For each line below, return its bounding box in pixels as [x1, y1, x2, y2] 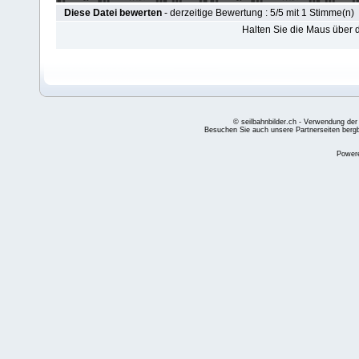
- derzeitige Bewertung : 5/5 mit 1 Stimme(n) [162, 7, 354, 18]
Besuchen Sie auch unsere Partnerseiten [204, 126, 342, 134]
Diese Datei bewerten [64, 7, 162, 18]
